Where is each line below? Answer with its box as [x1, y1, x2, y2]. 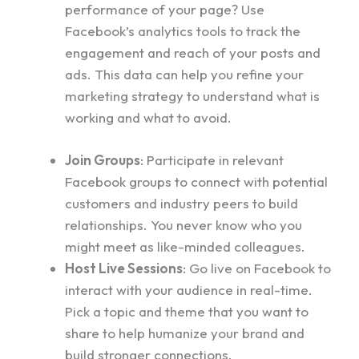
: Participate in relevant [140, 151, 284, 168]
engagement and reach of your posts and [65, 44, 321, 62]
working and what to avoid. [65, 109, 232, 127]
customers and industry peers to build [65, 194, 298, 212]
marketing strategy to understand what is [65, 87, 320, 105]
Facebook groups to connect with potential [65, 172, 328, 190]
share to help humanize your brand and [65, 324, 305, 341]
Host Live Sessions [65, 259, 183, 276]
